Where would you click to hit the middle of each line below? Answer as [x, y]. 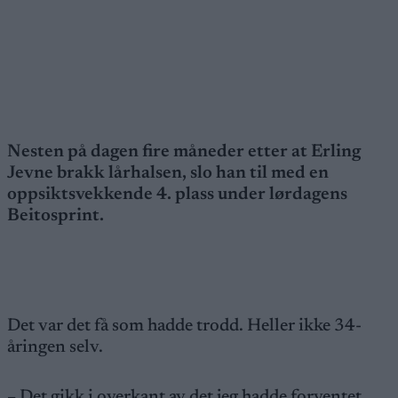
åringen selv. [55, 347]
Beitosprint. [56, 216]
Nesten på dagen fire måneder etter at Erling [184, 152]
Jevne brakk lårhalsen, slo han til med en [168, 173]
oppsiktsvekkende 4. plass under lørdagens [177, 195]
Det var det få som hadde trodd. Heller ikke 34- [184, 326]
